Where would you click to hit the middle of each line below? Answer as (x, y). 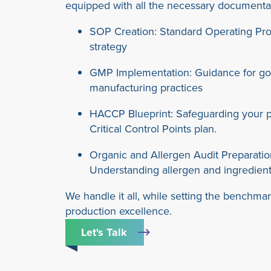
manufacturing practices (146, 88)
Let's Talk (104, 232)
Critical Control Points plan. (153, 129)
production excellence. (118, 211)
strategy (111, 47)
